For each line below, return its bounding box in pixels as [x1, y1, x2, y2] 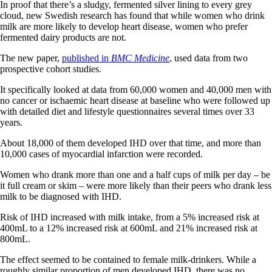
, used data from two [169, 52, 248, 63]
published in [62, 52, 111, 63]
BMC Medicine [111, 52, 169, 63]
